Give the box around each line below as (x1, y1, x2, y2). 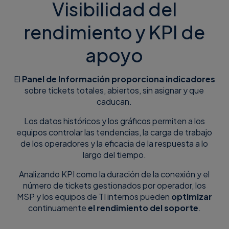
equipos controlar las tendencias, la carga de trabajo (16, 127, 213, 138)
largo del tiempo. (82, 149, 146, 161)
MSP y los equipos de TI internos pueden (16, 191, 171, 202)
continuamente (28, 202, 88, 214)
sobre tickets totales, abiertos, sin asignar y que (25, 85, 204, 96)
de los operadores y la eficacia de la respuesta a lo (20, 138, 209, 149)
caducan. (97, 96, 132, 107)
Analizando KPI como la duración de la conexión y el (19, 169, 210, 180)
